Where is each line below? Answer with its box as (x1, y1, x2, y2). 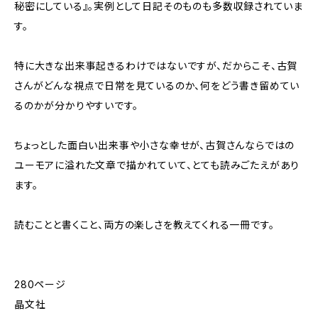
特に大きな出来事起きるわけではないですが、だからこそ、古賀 (14, 60, 298, 72)
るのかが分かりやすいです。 (14, 99, 138, 111)
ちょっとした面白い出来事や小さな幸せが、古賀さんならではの (14, 139, 295, 151)
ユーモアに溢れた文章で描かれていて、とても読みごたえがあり (14, 159, 300, 171)
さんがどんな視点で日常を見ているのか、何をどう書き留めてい (14, 79, 300, 92)
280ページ (14, 278, 66, 290)
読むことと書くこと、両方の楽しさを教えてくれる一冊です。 (14, 219, 275, 231)
